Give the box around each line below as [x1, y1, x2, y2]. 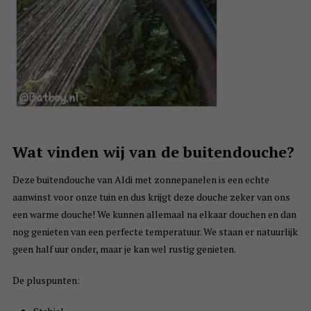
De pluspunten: [12, 274, 80, 287]
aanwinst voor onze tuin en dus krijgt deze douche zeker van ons [12, 190, 290, 204]
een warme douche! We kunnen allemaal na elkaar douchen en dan [12, 208, 296, 221]
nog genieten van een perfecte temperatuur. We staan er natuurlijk [12, 225, 298, 239]
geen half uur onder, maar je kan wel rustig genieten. [12, 242, 236, 256]
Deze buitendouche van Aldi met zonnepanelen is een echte [12, 173, 269, 187]
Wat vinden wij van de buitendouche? [12, 142, 294, 162]
